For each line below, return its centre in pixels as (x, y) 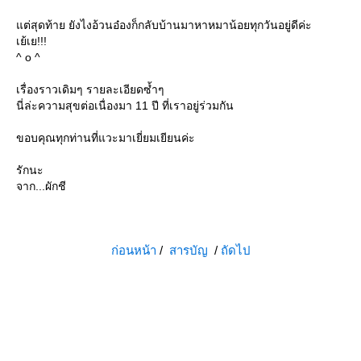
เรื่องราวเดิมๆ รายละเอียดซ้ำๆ (90, 90)
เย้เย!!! (31, 41)
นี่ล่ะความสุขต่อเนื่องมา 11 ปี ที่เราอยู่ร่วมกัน (125, 106)
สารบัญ (188, 251)
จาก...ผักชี (41, 187)
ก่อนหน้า (133, 251)
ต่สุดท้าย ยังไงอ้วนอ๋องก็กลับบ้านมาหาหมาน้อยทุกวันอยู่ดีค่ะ (164, 25)
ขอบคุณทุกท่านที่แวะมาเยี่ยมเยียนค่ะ (106, 138)
